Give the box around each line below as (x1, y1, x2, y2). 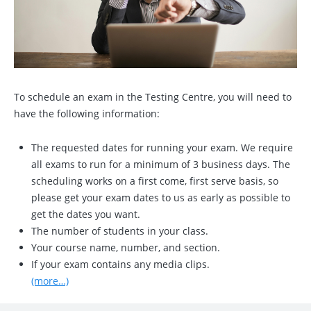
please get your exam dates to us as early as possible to (31, 191, 290, 205)
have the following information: (14, 107, 160, 121)
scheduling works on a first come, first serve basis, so (31, 174, 278, 188)
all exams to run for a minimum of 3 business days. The (31, 158, 290, 171)
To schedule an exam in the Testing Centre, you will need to (14, 90, 292, 104)
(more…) (31, 274, 69, 288)
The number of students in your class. (31, 224, 208, 238)
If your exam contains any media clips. (31, 258, 210, 271)
